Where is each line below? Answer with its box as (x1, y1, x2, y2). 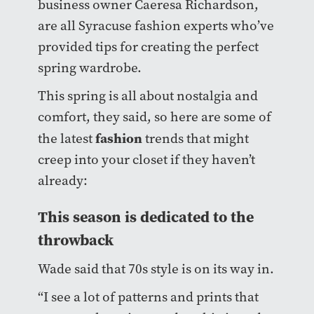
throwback (37, 229, 114, 251)
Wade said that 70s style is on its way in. (37, 260, 274, 278)
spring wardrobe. (37, 59, 142, 77)
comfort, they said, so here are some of (37, 108, 271, 126)
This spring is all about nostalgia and (37, 87, 258, 105)
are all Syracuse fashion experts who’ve (37, 17, 274, 35)
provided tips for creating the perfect (37, 38, 259, 56)
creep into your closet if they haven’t (37, 151, 255, 169)
